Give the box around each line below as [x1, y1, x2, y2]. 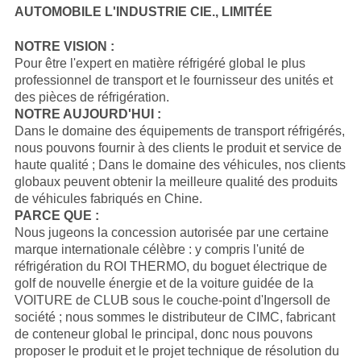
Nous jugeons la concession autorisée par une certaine [14, 226, 329, 240]
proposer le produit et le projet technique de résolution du [14, 344, 339, 359]
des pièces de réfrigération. [14, 90, 169, 105]
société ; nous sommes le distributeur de [14, 310, 247, 325]
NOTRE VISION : [14, 39, 114, 54]
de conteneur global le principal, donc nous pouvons [14, 327, 313, 342]
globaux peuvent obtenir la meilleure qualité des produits [14, 175, 338, 189]
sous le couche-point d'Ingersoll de [131, 293, 330, 308]
